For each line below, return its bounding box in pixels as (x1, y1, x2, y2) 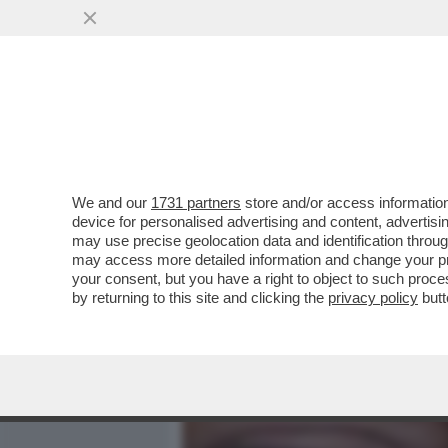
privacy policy (328, 289, 418, 306)
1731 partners (151, 194, 241, 211)
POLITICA (366, 115, 436, 139)
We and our (72, 194, 151, 211)
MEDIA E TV (256, 115, 340, 139)
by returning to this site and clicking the (72, 289, 328, 306)
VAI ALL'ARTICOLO (212, 262, 354, 279)
